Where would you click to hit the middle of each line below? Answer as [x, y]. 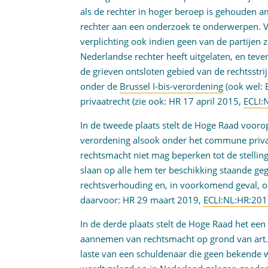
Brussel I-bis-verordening [172, 86]
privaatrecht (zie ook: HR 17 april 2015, [162, 101]
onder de [100, 86]
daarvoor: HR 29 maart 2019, [142, 200]
